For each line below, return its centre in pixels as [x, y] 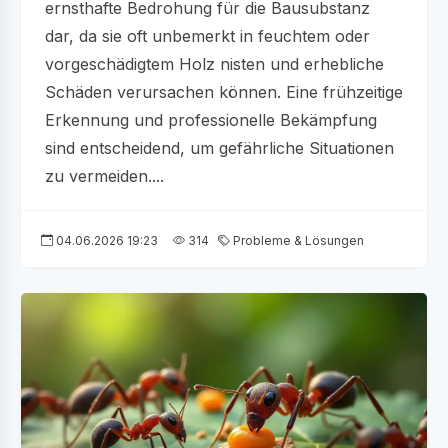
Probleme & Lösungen [297, 240]
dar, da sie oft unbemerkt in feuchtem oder [207, 35]
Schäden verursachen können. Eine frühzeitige [224, 91]
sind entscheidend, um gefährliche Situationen [219, 147]
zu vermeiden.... [104, 175]
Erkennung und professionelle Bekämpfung [211, 119]
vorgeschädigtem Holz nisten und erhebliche [214, 63]
